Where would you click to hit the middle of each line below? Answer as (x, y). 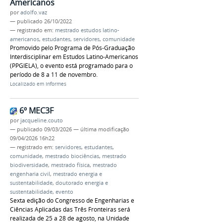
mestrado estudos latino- (87, 30)
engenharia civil (30, 174)
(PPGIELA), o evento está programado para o (71, 65)
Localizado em (27, 84)
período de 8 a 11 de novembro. (54, 74)
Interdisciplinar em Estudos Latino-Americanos (74, 56)
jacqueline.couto (42, 120)
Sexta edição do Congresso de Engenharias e (72, 200)
